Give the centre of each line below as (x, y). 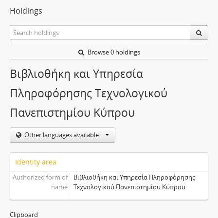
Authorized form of (40, 177)
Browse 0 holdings (113, 52)
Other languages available (62, 135)
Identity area (36, 162)
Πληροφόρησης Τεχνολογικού (89, 93)
